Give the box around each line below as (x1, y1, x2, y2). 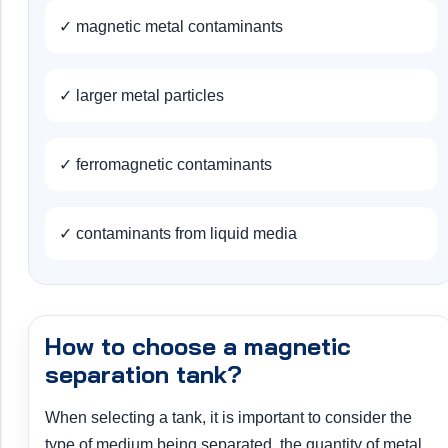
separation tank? (45, 359, 242, 390)
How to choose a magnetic (45, 331, 351, 362)
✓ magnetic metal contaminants (59, 18, 283, 36)
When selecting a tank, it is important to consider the (45, 409, 412, 427)
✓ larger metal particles (59, 87, 224, 105)
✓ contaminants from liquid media (59, 225, 297, 243)
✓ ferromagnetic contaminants (59, 156, 272, 174)
